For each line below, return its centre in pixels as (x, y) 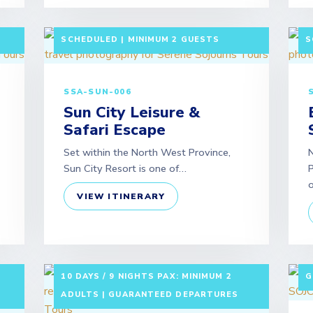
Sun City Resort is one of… (125, 168)
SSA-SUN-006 (97, 92)
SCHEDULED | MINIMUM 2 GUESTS (140, 39)
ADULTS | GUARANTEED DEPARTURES (150, 294)
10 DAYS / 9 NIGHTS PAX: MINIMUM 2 (146, 276)
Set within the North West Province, (147, 152)
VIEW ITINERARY (121, 196)
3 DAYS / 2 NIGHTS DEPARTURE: (136, 21)
